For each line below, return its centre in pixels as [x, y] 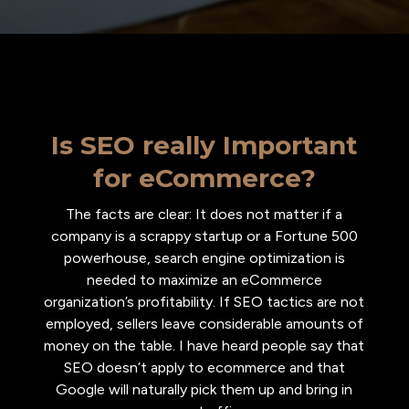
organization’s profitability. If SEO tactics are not [204, 302]
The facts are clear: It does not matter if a [204, 214]
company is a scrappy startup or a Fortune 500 [204, 236]
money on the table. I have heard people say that [204, 346]
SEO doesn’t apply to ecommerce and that [204, 367]
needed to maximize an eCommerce [204, 280]
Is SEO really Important [204, 145]
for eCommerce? [204, 178]
